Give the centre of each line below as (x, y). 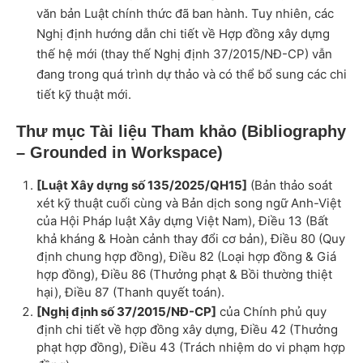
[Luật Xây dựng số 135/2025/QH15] (142, 186)
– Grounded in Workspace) (120, 153)
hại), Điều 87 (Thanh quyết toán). (130, 293)
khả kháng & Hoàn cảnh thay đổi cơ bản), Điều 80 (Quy (191, 239)
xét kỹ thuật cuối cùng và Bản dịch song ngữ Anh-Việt (189, 203)
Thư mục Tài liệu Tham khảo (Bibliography (181, 132)
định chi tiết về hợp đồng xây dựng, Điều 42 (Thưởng (187, 330)
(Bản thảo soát (290, 186)
